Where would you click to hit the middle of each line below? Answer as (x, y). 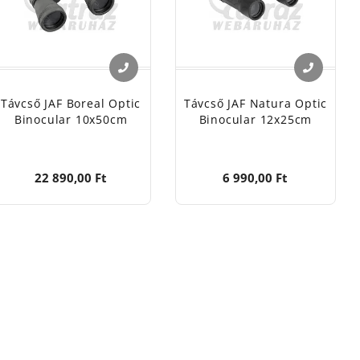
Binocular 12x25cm (256, 120)
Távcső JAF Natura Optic (256, 104)
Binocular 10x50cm (71, 120)
